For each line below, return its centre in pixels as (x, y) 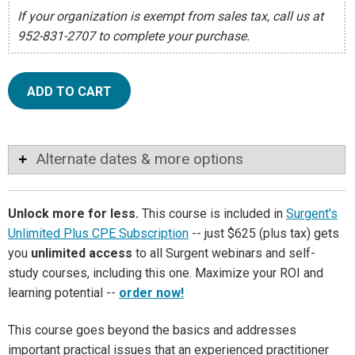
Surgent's (312, 213)
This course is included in (212, 213)
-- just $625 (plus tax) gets (264, 233)
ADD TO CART (69, 91)
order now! (151, 292)
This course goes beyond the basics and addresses (152, 330)
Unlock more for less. (73, 213)
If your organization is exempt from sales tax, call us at (170, 17)
